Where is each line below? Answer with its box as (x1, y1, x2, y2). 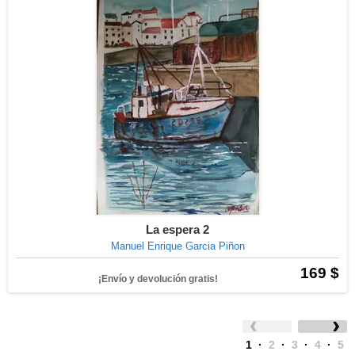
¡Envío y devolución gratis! (98, 273, 218, 284)
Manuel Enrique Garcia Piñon (110, 240, 245, 252)
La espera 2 (146, 223, 209, 236)
